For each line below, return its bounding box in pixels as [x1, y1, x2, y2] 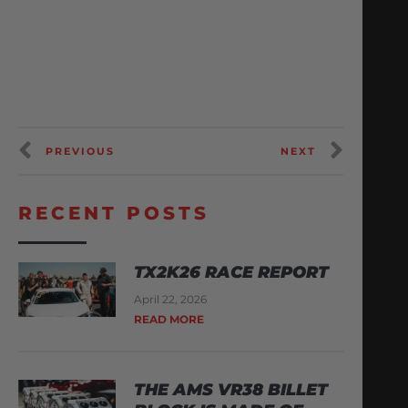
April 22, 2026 [134, 291, 208, 306]
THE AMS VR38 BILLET [134, 379, 329, 400]
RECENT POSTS [18, 201, 209, 224]
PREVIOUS [46, 144, 115, 158]
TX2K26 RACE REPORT [134, 261, 330, 282]
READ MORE [134, 311, 205, 326]
